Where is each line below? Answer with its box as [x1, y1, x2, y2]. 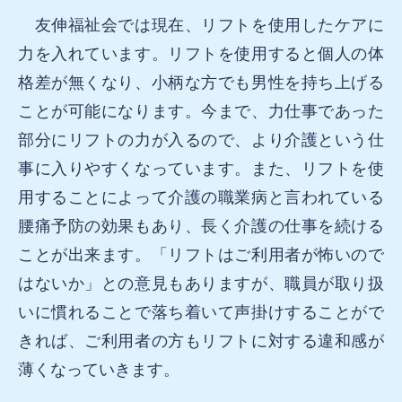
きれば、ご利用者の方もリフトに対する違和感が [18, 331, 384, 350]
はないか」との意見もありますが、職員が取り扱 [18, 274, 384, 293]
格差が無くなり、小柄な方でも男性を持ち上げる [18, 73, 384, 92]
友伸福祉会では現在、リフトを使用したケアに [18, 15, 384, 34]
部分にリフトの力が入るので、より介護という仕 [18, 130, 384, 149]
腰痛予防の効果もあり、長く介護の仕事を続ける [18, 216, 384, 235]
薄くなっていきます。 [18, 360, 179, 379]
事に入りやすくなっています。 [18, 159, 251, 178]
